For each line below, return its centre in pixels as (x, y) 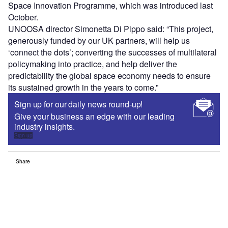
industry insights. (45, 127)
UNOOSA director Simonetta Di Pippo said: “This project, (111, 29)
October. (23, 17)
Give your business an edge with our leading (94, 117)
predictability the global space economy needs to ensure (109, 76)
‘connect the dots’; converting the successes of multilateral (112, 52)
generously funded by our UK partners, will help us (99, 41)
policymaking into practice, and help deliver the (93, 64)
